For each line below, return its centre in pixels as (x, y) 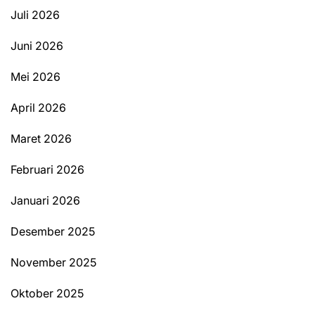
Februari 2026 (47, 170)
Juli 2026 (35, 15)
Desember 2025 (53, 232)
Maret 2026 (41, 139)
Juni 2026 (37, 46)
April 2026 (38, 108)
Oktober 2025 (47, 294)
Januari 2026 (45, 201)
